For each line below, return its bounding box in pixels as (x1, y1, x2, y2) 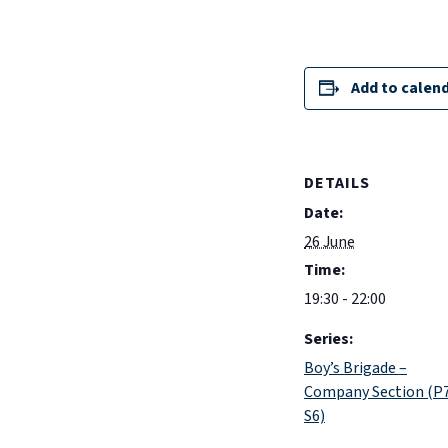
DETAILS (304, 172, 370, 194)
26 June (304, 231, 355, 253)
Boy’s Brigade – (304, 357, 407, 379)
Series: (304, 328, 353, 350)
